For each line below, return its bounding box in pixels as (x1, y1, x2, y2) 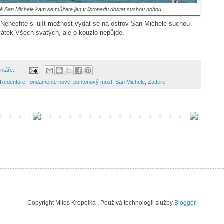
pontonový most (73, 79, 112, 85)
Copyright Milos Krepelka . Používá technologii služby (27, 199, 174, 207)
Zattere (147, 79, 165, 85)
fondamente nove (28, 79, 70, 85)
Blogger (174, 199, 195, 207)
